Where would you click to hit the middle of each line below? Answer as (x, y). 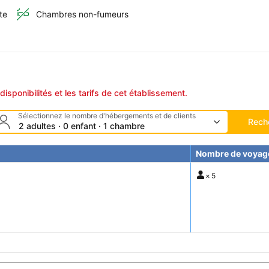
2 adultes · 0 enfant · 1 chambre (81, 126)
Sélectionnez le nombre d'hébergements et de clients (107, 116)
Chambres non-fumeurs (82, 14)
